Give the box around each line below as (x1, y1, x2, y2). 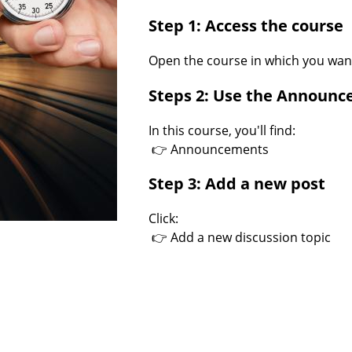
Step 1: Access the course (148, 14, 343, 36)
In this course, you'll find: (148, 121, 295, 139)
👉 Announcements (148, 140, 269, 158)
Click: (148, 210, 178, 228)
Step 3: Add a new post (148, 173, 325, 195)
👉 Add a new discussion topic (148, 229, 331, 247)
